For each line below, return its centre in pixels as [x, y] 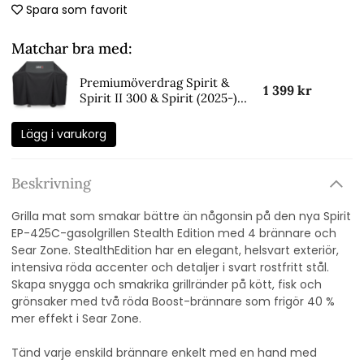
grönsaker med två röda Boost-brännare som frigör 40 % [173, 302]
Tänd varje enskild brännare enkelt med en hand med [164, 353]
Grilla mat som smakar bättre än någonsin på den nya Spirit [181, 217]
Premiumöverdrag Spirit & [154, 82]
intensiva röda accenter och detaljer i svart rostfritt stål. [170, 268]
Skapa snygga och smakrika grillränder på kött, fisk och [167, 285]
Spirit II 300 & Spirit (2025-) [158, 97]
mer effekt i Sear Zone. [76, 319]
